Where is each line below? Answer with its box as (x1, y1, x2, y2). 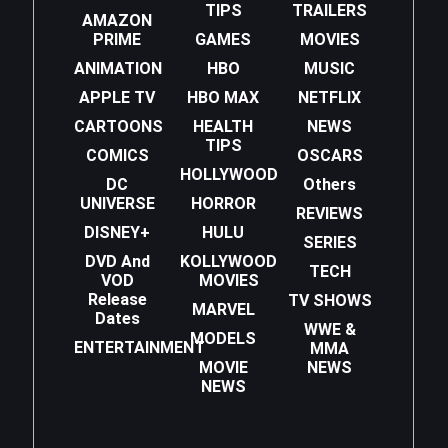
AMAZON (82, 11, 153, 31)
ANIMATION (74, 59, 162, 79)
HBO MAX (187, 88, 260, 108)
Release (87, 290, 147, 310)
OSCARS (296, 146, 363, 166)
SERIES (302, 233, 357, 253)
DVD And (84, 252, 150, 272)
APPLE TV (79, 88, 156, 108)
